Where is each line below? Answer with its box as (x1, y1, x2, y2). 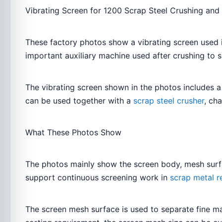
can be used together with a (25, 96, 133, 106)
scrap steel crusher (133, 96, 204, 106)
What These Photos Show (25, 127, 121, 137)
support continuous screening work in (25, 172, 170, 182)
